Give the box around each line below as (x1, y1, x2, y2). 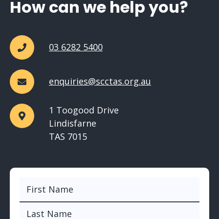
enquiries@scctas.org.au (49, 75, 151, 88)
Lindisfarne (49, 117, 96, 129)
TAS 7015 (49, 130, 87, 142)
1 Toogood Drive (49, 104, 119, 116)
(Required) (48, 177, 100, 192)
